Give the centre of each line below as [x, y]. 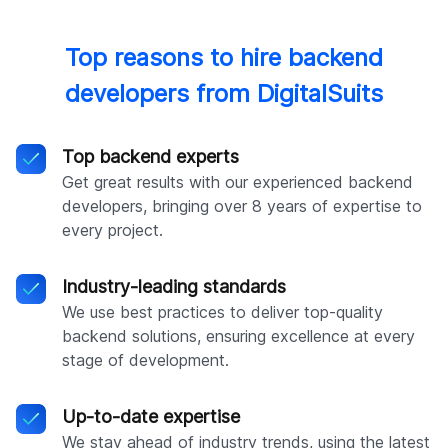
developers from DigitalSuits [224, 94]
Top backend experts [150, 157]
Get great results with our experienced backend [237, 182]
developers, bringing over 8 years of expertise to [242, 206]
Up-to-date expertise [151, 417]
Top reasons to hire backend [224, 58]
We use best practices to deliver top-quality [222, 312]
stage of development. [145, 360]
